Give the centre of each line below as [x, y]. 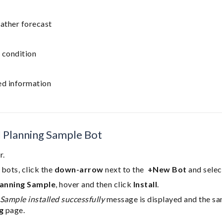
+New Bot [167, 169]
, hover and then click [94, 184]
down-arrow [79, 169]
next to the [125, 169]
